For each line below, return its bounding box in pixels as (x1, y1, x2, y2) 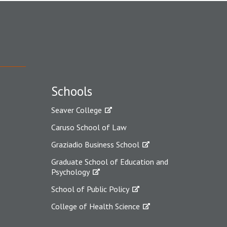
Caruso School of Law (51, 122, 127, 132)
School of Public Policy (51, 184, 129, 194)
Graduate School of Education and (51, 157, 168, 167)
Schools (51, 83, 92, 99)
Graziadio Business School (51, 139, 139, 149)
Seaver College (51, 105, 102, 115)
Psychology (51, 167, 90, 177)
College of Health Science (51, 201, 140, 211)
